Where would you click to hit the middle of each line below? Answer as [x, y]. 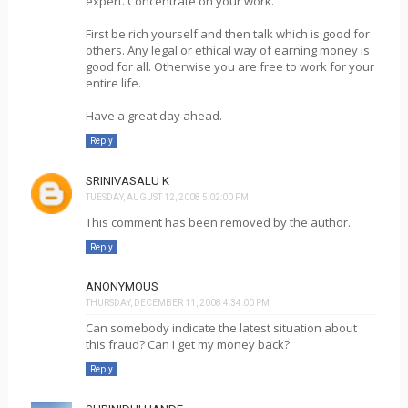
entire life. [113, 83]
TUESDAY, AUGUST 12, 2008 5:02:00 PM [167, 197]
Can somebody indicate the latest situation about [221, 328]
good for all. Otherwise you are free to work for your [229, 66]
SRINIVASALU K [127, 180]
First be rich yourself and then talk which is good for [227, 34]
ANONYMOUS [122, 286]
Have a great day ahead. [153, 116]
